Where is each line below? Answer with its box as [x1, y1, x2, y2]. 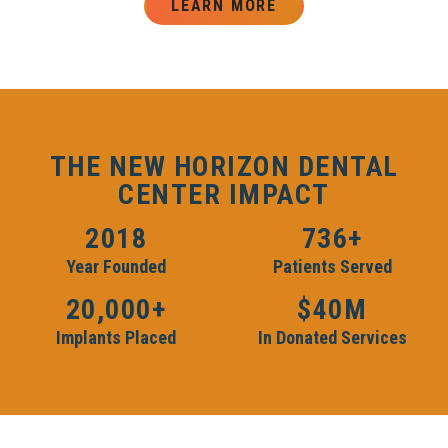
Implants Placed [56, 326, 176, 348]
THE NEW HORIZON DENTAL [49, 149, 399, 183]
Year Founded [66, 255, 166, 277]
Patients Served [272, 255, 392, 277]
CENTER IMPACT [118, 177, 330, 211]
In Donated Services [257, 326, 407, 348]
